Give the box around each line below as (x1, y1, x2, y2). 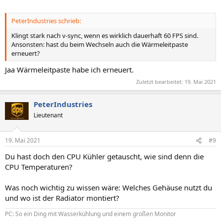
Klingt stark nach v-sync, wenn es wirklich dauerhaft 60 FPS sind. (11, 31, 198, 40)
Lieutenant (34, 110, 63, 119)
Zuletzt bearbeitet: (136, 77, 184, 85)
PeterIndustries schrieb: (11, 16, 81, 25)
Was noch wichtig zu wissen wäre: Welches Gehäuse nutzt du (5, 183, 212, 192)
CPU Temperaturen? (5, 162, 73, 172)
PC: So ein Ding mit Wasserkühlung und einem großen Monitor (5, 210, 176, 218)
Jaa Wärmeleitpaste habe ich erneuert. (5, 65, 134, 74)
